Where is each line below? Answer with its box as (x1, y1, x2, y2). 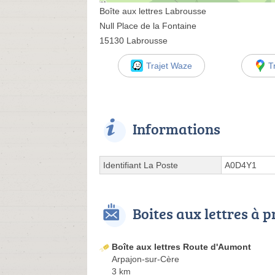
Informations (133, 118, 220, 139)
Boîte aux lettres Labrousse (99, 6, 206, 16)
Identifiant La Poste (103, 160, 178, 170)
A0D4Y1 (225, 160, 257, 170)
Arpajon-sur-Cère (112, 254, 179, 264)
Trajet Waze (145, 61, 192, 71)
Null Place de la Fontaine (99, 21, 196, 31)
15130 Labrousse (99, 36, 168, 45)
